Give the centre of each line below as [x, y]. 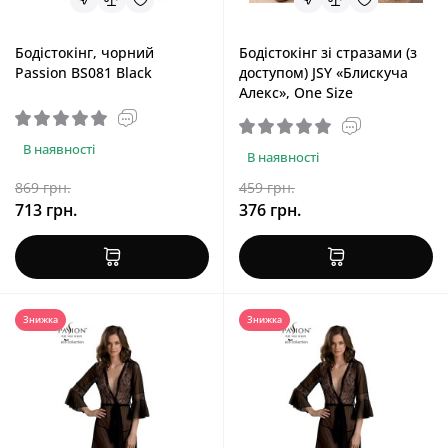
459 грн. [267, 187]
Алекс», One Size [296, 92]
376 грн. [270, 210]
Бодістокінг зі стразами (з [328, 52]
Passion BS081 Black [83, 72]
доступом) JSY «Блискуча [323, 72]
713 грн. [46, 210]
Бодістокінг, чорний [84, 52]
